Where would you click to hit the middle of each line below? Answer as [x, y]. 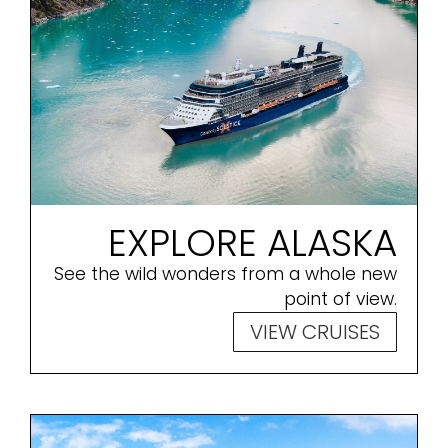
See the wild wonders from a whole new [225, 274]
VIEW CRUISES [315, 332]
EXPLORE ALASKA [252, 243]
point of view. [340, 299]
